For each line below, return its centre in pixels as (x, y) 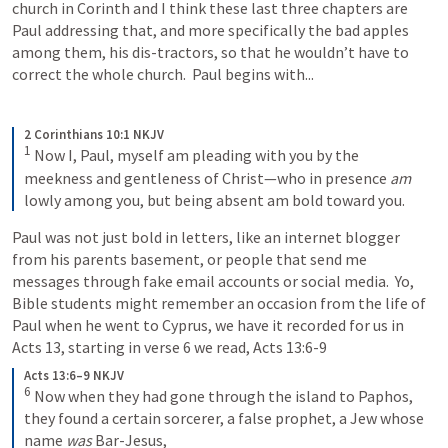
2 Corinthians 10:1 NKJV (94, 135)
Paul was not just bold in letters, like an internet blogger (206, 236)
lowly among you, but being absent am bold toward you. (214, 199)
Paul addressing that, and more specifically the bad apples (210, 30)
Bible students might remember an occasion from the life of (219, 302)
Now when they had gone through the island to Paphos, (223, 395)
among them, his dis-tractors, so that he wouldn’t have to (210, 52)
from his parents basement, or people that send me (189, 258)
